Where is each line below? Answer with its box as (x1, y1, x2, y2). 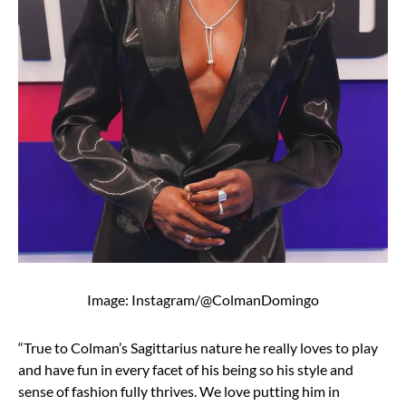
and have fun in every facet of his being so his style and (18, 360, 353, 378)
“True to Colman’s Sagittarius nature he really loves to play (18, 338, 378, 356)
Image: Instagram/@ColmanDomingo (87, 290, 319, 308)
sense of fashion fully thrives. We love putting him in (18, 382, 340, 400)
